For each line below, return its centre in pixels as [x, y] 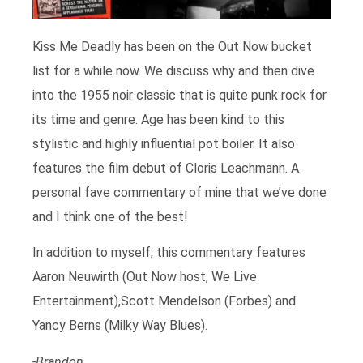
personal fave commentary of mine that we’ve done [179, 192]
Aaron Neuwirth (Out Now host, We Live [145, 277]
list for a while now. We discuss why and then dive [173, 70]
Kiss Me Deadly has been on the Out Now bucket [172, 46]
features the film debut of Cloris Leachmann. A [166, 168]
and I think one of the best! [110, 216]
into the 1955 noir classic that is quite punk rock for [179, 95]
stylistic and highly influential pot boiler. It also [164, 143]
